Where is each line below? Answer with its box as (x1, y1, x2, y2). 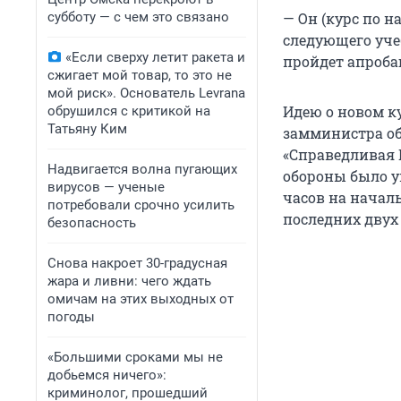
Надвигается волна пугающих (47, 161, 237, 177)
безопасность (47, 215, 136, 231)
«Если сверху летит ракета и (65, 49, 245, 65)
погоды (47, 309, 95, 325)
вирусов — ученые (47, 179, 165, 195)
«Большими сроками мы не (47, 349, 223, 365)
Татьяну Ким (47, 121, 127, 137)
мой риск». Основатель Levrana (47, 85, 245, 101)
